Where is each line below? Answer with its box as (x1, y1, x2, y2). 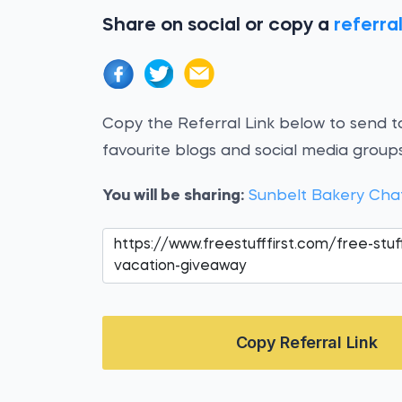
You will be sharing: (102, 188, 245, 204)
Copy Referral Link (235, 333, 378, 352)
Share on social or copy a (102, 16, 335, 35)
